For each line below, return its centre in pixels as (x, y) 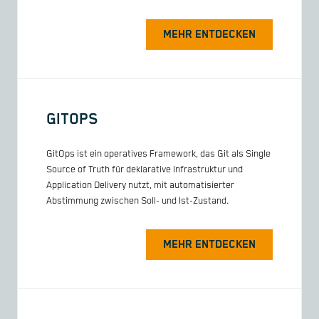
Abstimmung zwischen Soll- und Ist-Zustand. (138, 201)
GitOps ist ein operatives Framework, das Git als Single (158, 154)
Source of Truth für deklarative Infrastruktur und (145, 169)
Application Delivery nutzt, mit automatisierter (140, 185)
